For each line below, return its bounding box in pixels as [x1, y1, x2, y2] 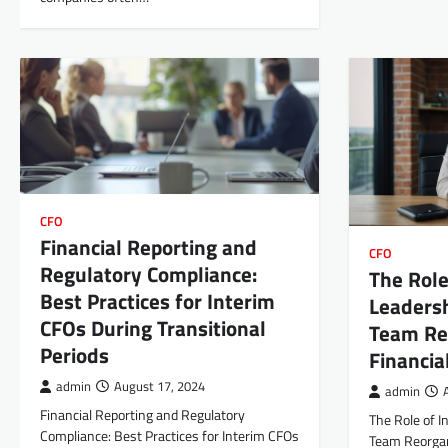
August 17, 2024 [114, 377, 205, 397]
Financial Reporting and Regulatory [40, 404, 245, 427]
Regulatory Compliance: [40, 258, 257, 291]
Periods [40, 339, 109, 372]
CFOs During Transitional [40, 312, 266, 345]
